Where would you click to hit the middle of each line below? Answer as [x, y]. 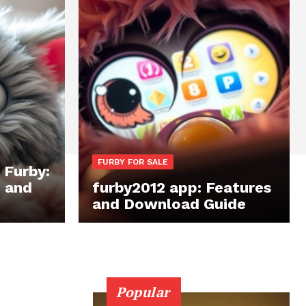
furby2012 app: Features [182, 188]
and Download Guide [169, 204]
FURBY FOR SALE [133, 162]
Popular [143, 292]
